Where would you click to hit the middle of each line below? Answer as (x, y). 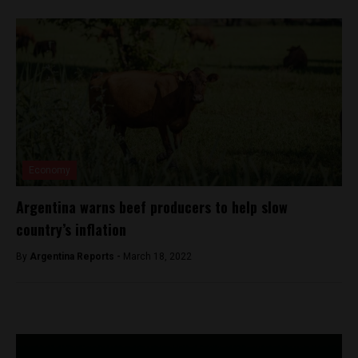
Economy (50, 170)
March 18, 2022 (157, 256)
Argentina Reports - (76, 256)
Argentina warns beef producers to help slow (152, 207)
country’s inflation (71, 229)
